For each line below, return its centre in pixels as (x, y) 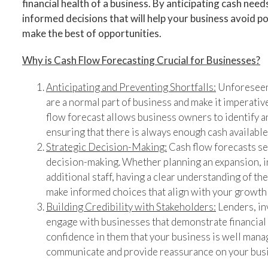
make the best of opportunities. (92, 33)
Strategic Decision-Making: (106, 147)
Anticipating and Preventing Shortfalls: (131, 87)
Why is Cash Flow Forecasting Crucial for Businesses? (141, 60)
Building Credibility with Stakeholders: (131, 206)
